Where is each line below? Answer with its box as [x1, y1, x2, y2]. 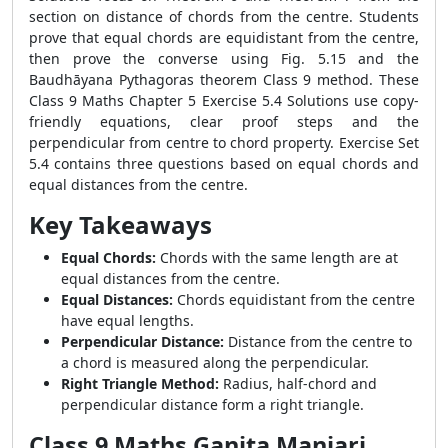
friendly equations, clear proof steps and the [29, 112, 419, 131]
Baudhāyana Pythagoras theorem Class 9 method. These [29, 70, 419, 89]
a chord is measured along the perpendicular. [61, 353, 369, 372]
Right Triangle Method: [61, 374, 219, 393]
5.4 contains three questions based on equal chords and [29, 154, 419, 173]
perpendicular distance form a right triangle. [61, 395, 364, 414]
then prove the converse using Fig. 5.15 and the [29, 49, 419, 68]
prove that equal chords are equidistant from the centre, [29, 28, 419, 47]
